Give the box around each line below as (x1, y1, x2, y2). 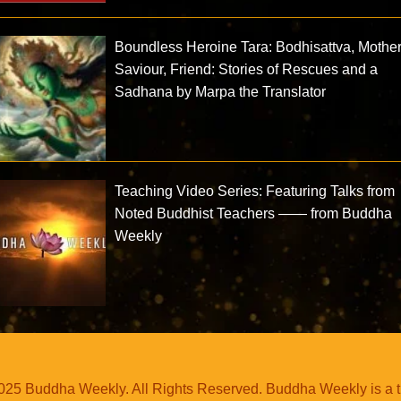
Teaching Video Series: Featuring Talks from (115, 183, 396, 200)
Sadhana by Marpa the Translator (115, 83, 327, 99)
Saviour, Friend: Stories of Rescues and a (115, 61, 379, 77)
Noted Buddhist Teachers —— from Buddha (115, 206, 393, 222)
